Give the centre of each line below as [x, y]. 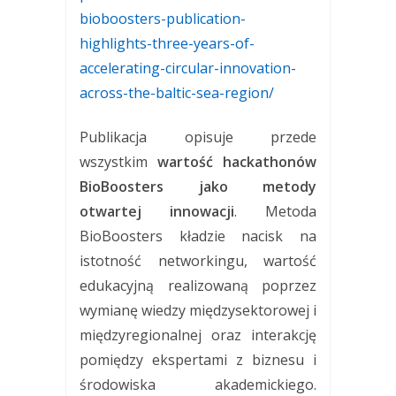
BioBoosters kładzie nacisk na [198, 236]
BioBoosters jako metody [198, 186]
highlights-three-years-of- [167, 43]
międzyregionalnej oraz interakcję [198, 335]
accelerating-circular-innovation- [188, 68]
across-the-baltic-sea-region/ [177, 92]
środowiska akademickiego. [198, 384]
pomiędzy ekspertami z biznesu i [198, 359]
